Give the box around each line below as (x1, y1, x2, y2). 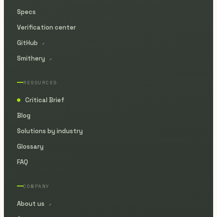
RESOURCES (23, 79, 58, 86)
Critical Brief (23, 96, 64, 104)
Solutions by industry (16, 127, 83, 135)
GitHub (16, 39, 39, 47)
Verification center (16, 23, 76, 31)
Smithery (16, 54, 46, 62)
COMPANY (23, 183, 50, 189)
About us (16, 200, 46, 208)
